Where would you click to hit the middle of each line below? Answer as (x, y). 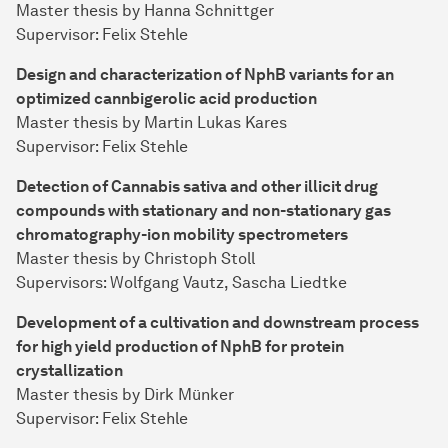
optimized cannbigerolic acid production (166, 99)
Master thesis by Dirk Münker (125, 395)
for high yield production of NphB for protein (180, 347)
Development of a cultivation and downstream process (217, 323)
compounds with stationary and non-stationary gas (203, 211)
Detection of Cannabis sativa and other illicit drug (197, 187)
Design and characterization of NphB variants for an (205, 75)
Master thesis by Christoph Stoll (135, 259)
